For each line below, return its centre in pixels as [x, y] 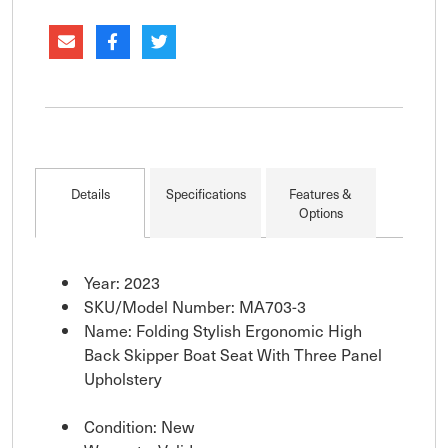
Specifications [205, 194]
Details [90, 194]
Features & [321, 194]
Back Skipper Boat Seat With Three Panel [233, 354]
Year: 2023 [122, 282]
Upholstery [123, 378]
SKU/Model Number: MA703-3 [195, 306]
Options [320, 213]
